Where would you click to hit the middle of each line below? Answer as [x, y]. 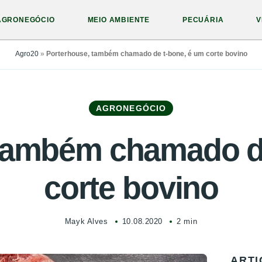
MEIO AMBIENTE [119, 20]
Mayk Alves [86, 221]
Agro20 [27, 54]
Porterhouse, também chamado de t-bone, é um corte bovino [146, 54]
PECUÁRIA [203, 20]
